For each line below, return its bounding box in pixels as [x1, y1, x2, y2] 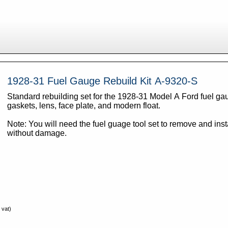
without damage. [7, 128, 67, 137]
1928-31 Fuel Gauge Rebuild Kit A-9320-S [7, 75, 197, 87]
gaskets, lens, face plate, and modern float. [7, 101, 162, 110]
